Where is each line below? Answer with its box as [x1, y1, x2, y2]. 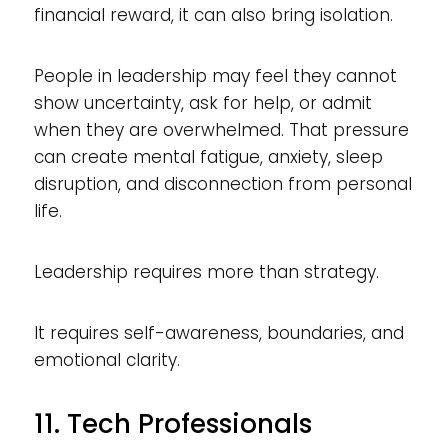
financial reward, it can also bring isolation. [33, 2, 393, 27]
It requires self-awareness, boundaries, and [33, 320, 404, 345]
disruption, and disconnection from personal [33, 171, 412, 196]
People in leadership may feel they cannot [33, 63, 397, 88]
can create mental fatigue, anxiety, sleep [33, 144, 383, 169]
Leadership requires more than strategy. [33, 259, 379, 284]
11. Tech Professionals [33, 405, 312, 442]
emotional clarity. [33, 347, 180, 372]
